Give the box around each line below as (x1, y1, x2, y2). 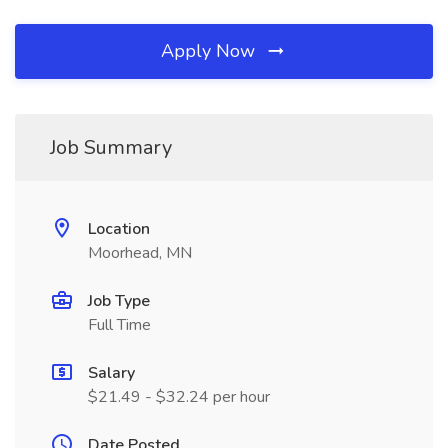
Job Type (88, 290, 150, 312)
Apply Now (161, 39, 260, 63)
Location (88, 218, 150, 240)
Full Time (88, 314, 151, 336)
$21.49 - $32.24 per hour (88, 386, 270, 408)
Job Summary (50, 134, 172, 161)
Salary (88, 362, 135, 384)
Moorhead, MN (88, 242, 192, 264)
